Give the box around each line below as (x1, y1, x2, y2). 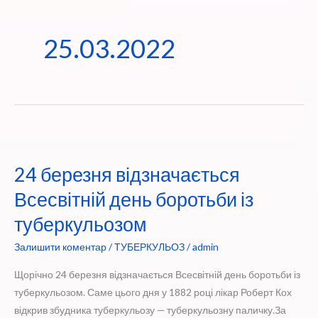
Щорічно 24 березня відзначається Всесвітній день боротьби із (14, 268, 300, 280)
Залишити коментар (14, 241, 106, 253)
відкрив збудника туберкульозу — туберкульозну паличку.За (14, 303, 286, 316)
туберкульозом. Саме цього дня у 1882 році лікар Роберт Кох (14, 285, 292, 298)
